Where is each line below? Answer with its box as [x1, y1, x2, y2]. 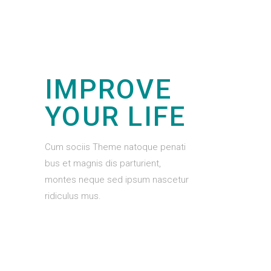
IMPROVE [45, 73, 172, 105]
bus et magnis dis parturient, [45, 157, 161, 169]
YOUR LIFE [45, 100, 186, 132]
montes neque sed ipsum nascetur [45, 174, 189, 185]
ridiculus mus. [45, 190, 101, 201]
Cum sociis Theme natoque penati [45, 141, 186, 152]
